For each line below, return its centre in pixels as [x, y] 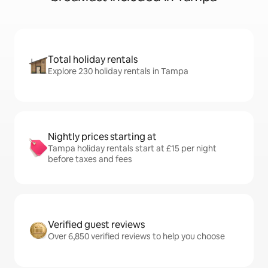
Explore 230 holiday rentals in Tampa [118, 71]
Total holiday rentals [93, 60]
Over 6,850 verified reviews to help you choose [136, 236]
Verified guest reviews [96, 225]
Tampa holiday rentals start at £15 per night [132, 148]
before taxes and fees [90, 159]
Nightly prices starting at [102, 137]
